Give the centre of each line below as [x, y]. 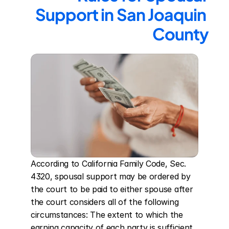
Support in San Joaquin [121, 14]
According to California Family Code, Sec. [108, 164]
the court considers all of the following [105, 202]
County [180, 34]
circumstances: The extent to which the [107, 215]
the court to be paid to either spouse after [112, 189]
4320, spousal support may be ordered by [111, 176]
